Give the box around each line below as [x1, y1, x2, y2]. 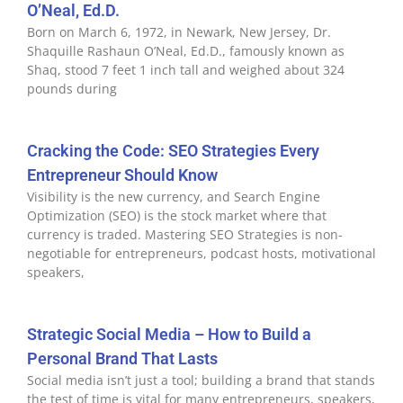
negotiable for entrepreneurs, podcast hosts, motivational [27, 245, 376, 262]
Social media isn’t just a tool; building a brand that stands [27, 372, 375, 389]
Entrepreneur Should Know [27, 166, 218, 184]
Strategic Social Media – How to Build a [27, 325, 311, 344]
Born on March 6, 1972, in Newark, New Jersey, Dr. [27, 23, 331, 40]
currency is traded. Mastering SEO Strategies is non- [27, 226, 343, 243]
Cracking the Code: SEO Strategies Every [27, 141, 319, 160]
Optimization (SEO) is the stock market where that [27, 207, 327, 224]
